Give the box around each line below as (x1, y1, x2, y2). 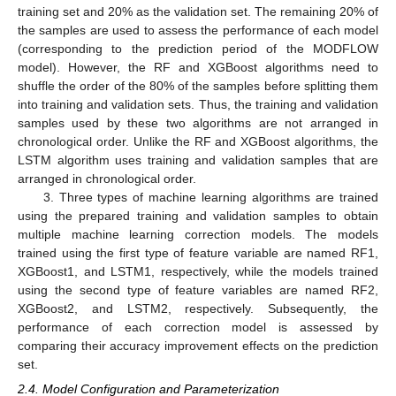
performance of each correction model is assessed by (18, 319, 378, 334)
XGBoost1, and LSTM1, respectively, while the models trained (18, 263, 378, 278)
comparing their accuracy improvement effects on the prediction (18, 338, 378, 353)
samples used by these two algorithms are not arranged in (18, 115, 378, 130)
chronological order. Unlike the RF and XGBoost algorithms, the (18, 133, 378, 148)
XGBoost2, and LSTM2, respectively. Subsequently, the (18, 301, 378, 316)
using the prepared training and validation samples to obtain (18, 208, 378, 223)
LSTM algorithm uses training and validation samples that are (18, 152, 378, 167)
